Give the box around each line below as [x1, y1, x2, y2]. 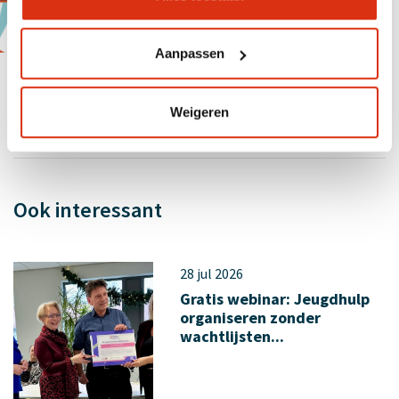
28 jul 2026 [179, 265, 243, 282]
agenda [94, 7, 139, 25]
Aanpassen [154, 45, 224, 61]
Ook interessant [13, 196, 162, 224]
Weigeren [170, 103, 229, 119]
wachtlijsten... [179, 326, 284, 346]
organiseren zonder [179, 307, 321, 328]
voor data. [139, 7, 202, 25]
